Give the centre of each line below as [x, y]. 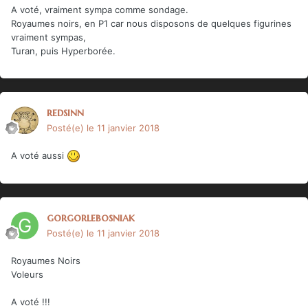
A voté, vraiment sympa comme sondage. [100, 9]
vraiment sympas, [48, 37]
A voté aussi [39, 155]
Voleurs [27, 274]
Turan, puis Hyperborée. [63, 51]
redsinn [65, 112]
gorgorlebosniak [91, 217]
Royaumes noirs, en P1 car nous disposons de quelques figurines [151, 23]
